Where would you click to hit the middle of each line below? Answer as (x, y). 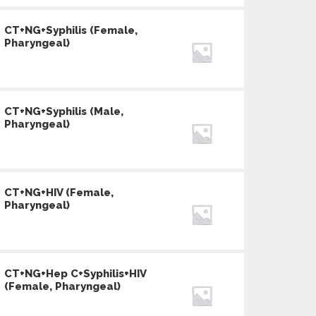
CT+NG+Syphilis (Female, (71, 30)
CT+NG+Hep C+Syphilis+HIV (75, 273)
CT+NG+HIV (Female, (59, 192)
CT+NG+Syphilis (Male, (64, 111)
